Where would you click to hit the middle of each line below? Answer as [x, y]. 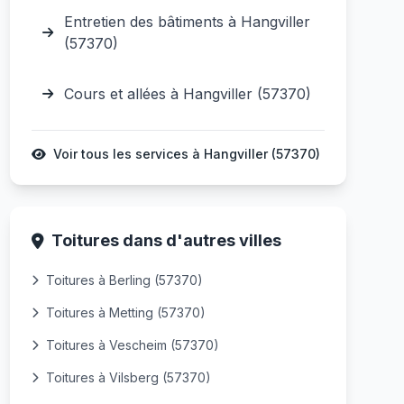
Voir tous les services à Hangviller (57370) [186, 154]
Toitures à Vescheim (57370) [132, 345]
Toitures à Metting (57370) [125, 312]
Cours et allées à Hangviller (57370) [187, 94]
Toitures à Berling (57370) [124, 280]
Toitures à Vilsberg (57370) [128, 377]
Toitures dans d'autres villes [166, 240]
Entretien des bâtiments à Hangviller [187, 22]
